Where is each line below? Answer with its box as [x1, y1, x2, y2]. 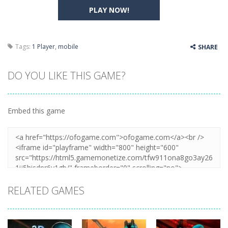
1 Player [32, 42, 55, 51]
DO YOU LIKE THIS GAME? [8, 69, 126, 82]
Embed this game [8, 106, 65, 116]
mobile [58, 42, 78, 51]
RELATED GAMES [8, 184, 84, 197]
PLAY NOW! [89, 5, 129, 15]
